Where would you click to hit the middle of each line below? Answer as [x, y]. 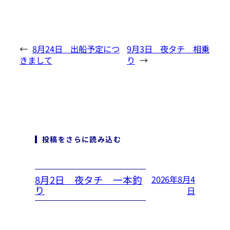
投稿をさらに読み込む [82, 139]
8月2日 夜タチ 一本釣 [89, 180]
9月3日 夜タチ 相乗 [168, 49]
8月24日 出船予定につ [76, 49]
